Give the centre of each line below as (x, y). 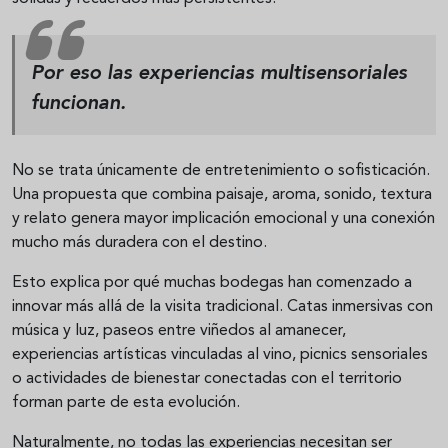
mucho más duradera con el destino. (139, 243)
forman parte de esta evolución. (126, 403)
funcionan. (78, 104)
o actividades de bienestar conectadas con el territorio (207, 379)
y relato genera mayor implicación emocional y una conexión (223, 219)
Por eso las (84, 74)
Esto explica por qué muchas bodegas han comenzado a (212, 283)
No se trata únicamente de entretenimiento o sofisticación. (221, 171)
